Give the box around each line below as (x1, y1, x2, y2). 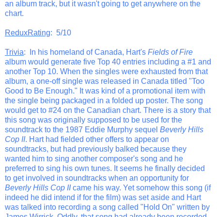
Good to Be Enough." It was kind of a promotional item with (5, 86, 205, 95)
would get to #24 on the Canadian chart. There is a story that (5, 106, 211, 114)
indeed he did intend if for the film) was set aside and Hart (5, 193, 201, 201)
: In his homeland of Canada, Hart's (24, 47, 148, 56)
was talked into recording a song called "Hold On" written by (5, 202, 210, 211)
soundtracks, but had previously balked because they (5, 144, 186, 153)
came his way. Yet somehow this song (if (71, 183, 211, 192)
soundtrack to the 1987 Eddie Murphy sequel (5, 125, 160, 134)
